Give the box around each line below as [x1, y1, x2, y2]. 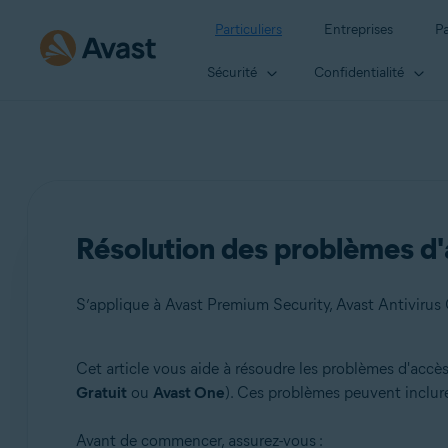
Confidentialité [314, 63, 404, 81]
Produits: [108, 377, 165, 394]
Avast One [152, 383, 225, 402]
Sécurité [207, 63, 257, 81]
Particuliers [215, 21, 282, 38]
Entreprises [324, 21, 393, 38]
